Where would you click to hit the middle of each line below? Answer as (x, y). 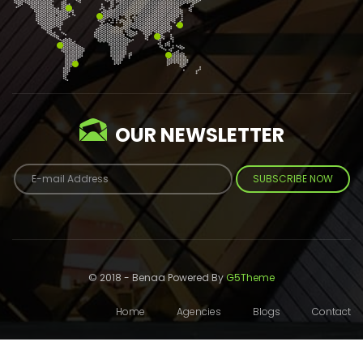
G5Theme (250, 277)
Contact (331, 311)
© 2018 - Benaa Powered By (157, 277)
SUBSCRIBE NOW (293, 178)
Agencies (199, 311)
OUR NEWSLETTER (199, 135)
